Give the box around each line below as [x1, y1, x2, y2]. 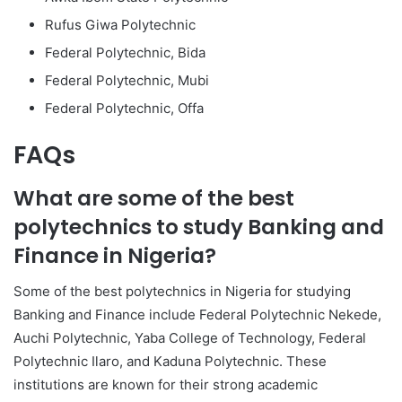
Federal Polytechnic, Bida [45, 44, 205, 62]
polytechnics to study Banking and [13, 212, 384, 241]
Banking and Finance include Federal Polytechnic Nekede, [13, 306, 381, 324]
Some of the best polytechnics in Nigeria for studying [13, 283, 351, 301]
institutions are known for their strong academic [13, 376, 318, 394]
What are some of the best [13, 183, 294, 213]
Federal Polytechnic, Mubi [45, 72, 209, 90]
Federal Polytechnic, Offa [45, 100, 204, 118]
